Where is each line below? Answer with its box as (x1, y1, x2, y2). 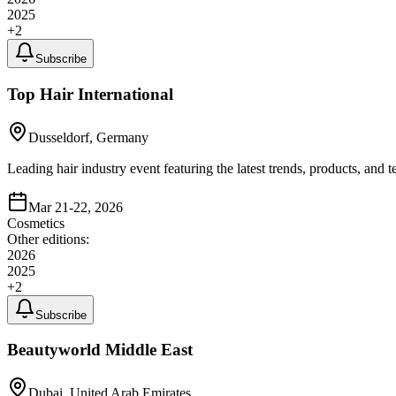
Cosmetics (7, 215, 65, 231)
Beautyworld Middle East (7, 340, 193, 360)
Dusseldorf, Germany (28, 129, 148, 145)
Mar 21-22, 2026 (28, 199, 123, 215)
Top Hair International (7, 84, 173, 103)
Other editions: (7, 231, 89, 247)
